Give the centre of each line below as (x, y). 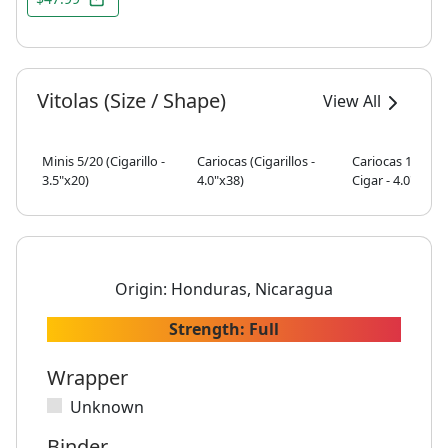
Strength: (209, 328)
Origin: (143, 288)
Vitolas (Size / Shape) (131, 100)
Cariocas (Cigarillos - (256, 160)
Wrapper (87, 377)
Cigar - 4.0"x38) (396, 179)
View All (352, 100)
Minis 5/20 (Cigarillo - (103, 160)
